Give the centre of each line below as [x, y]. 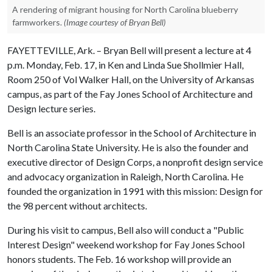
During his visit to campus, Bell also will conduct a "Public [126, 230]
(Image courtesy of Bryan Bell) [115, 22]
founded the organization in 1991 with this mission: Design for [135, 191]
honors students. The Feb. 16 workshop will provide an [119, 259]
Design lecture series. [51, 108]
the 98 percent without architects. [77, 206]
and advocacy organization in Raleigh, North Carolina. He [125, 176]
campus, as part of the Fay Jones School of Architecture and [130, 94]
